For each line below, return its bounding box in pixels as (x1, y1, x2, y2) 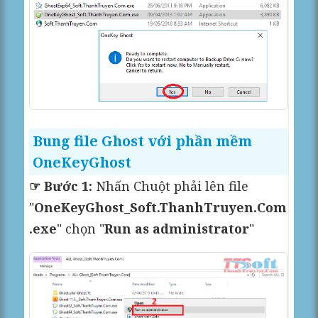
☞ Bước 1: (29, 177, 93, 194)
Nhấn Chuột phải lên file (92, 177, 249, 194)
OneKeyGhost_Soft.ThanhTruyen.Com (34, 198, 287, 216)
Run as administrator (104, 219, 250, 237)
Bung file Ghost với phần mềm (33, 131, 253, 150)
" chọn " (57, 219, 105, 237)
